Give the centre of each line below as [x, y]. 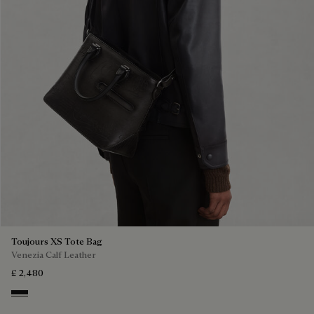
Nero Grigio [40, 297]
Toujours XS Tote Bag [57, 241]
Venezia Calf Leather [54, 255]
